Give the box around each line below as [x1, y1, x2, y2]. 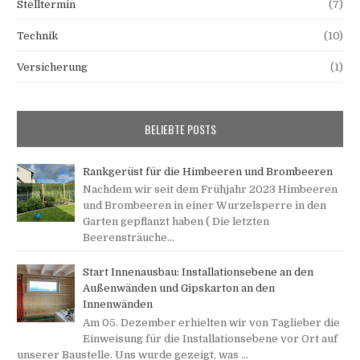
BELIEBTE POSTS [144, 120, 216, 137]
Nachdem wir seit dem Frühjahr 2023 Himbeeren [83, 183, 338, 196]
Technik [17, 29, 59, 42]
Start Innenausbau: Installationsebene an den [83, 266, 314, 279]
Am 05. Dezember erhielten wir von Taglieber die [83, 316, 341, 329]
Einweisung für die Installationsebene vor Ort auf [83, 332, 338, 345]
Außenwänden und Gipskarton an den [83, 282, 276, 295]
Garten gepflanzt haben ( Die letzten [83, 215, 270, 228]
